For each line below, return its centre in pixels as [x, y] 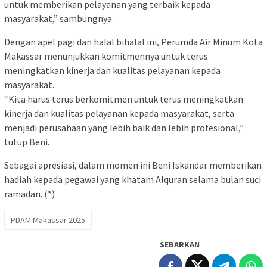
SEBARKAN [180, 245]
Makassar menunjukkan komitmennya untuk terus [106, 56]
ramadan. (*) [30, 194]
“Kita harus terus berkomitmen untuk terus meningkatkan [124, 99]
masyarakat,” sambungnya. [59, 19]
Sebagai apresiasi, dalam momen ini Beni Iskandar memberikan [133, 165]
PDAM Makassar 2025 [48, 220]
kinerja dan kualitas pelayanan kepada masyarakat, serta [119, 114]
